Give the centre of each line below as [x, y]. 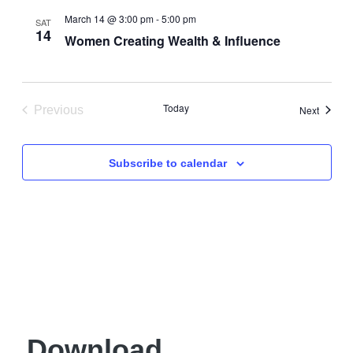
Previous [58, 110]
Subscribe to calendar [168, 163]
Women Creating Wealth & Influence [172, 40]
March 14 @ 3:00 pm [109, 18]
